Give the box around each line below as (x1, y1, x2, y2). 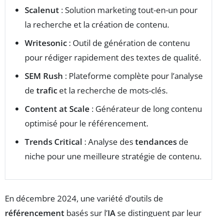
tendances (135, 136, 177, 148)
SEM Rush (25, 70, 63, 82)
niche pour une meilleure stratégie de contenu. (25, 151, 201, 162)
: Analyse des (82, 136, 135, 148)
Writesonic (25, 37, 67, 49)
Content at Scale (25, 103, 90, 115)
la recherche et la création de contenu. (25, 19, 169, 31)
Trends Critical (25, 136, 82, 148)
